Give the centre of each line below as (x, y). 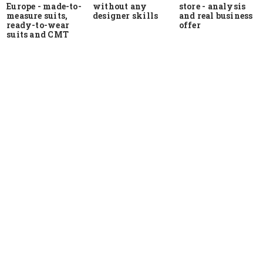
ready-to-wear (38, 25)
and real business (216, 15)
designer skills (126, 16)
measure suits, (37, 15)
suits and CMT (38, 34)
